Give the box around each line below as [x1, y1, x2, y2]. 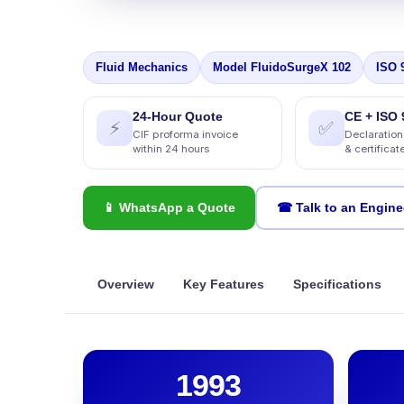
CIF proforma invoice [133, 127, 238, 141]
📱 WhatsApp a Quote [103, 200, 235, 216]
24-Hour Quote [133, 109, 223, 124]
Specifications [293, 277, 381, 291]
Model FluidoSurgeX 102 [213, 60, 351, 74]
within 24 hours [133, 142, 209, 155]
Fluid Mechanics [96, 60, 188, 74]
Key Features [183, 277, 264, 291]
